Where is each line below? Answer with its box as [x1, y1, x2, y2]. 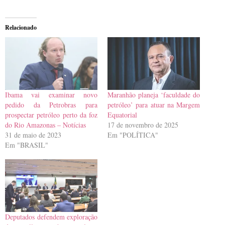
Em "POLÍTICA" [107, 130, 158, 140]
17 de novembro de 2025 [107, 120, 178, 130]
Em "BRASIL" [5, 140, 48, 150]
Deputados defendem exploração [5, 211, 97, 221]
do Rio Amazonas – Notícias [5, 120, 86, 130]
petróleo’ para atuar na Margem [107, 99, 200, 109]
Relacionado [5, 23, 37, 32]
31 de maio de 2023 [5, 130, 61, 140]
